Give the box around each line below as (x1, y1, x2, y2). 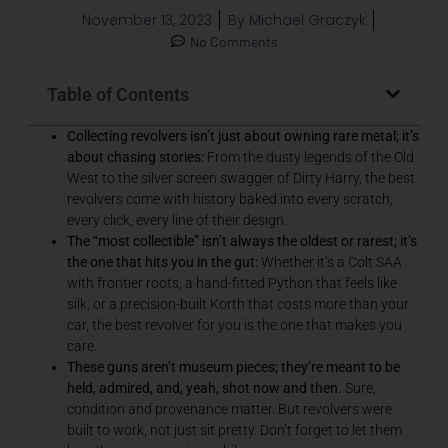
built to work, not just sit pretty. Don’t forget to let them (66, 421, 402, 438)
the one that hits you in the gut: (66, 253, 258, 270)
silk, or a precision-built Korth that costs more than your (66, 295, 409, 312)
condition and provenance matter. (66, 400, 275, 417)
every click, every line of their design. (66, 211, 287, 228)
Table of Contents (46, 83, 189, 105)
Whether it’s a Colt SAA (257, 253, 402, 270)
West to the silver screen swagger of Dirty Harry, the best (66, 169, 415, 186)
